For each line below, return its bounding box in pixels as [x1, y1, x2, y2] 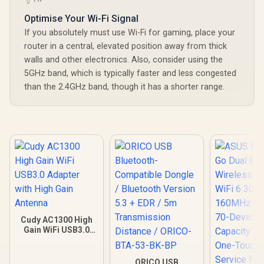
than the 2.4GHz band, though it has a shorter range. [24, 82, 225, 92]
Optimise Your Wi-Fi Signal [24, 13, 138, 24]
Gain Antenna [31, 245, 82, 255]
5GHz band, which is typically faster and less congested [24, 68, 236, 78]
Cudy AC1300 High [20, 215, 93, 225]
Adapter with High [22, 235, 91, 245]
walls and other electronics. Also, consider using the [24, 55, 223, 65]
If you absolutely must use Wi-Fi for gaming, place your [24, 28, 235, 38]
